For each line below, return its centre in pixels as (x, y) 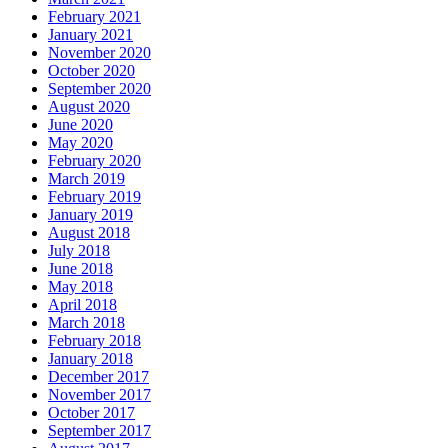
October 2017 (91, 413)
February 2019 (94, 197)
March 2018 (86, 323)
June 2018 (80, 269)
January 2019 (90, 215)
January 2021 (90, 35)
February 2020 (94, 161)
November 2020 (99, 53)
